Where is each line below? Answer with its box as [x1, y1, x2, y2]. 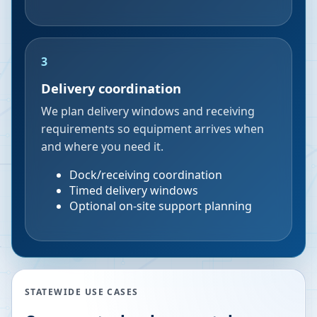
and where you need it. [41, 139, 163, 154]
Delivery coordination [41, 79, 181, 97]
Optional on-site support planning [69, 198, 252, 214]
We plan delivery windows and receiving [41, 103, 255, 119]
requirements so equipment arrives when [41, 121, 264, 137]
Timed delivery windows [69, 183, 198, 198]
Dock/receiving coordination [69, 167, 222, 183]
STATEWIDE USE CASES [25, 286, 139, 298]
